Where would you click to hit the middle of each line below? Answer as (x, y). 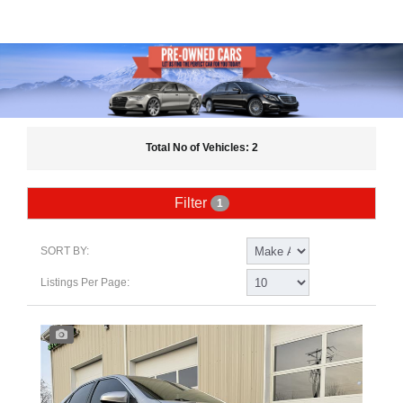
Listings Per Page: (85, 283)
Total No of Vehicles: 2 (201, 148)
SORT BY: (65, 251)
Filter (192, 203)
